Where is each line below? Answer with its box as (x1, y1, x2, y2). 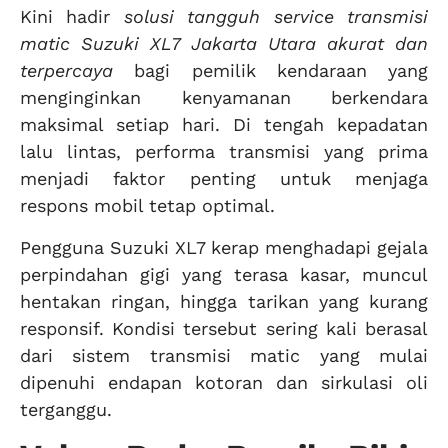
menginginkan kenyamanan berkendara (20, 87, 428, 109)
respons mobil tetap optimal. (20, 195, 275, 217)
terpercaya (20, 60, 113, 82)
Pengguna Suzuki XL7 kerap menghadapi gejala (20, 236, 428, 258)
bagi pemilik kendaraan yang (113, 60, 428, 82)
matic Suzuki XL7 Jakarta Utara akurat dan (20, 33, 428, 55)
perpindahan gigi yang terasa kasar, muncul (20, 263, 428, 285)
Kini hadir (20, 6, 124, 28)
